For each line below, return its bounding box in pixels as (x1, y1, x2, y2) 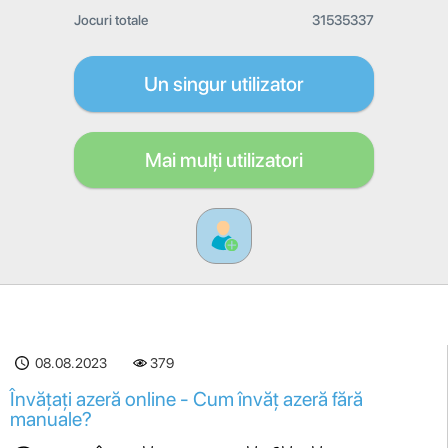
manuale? (10, 407, 92, 431)
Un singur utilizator (144, 72, 304, 96)
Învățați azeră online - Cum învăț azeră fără (10, 387, 363, 411)
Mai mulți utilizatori (145, 148, 303, 172)
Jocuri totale (74, 12, 148, 28)
